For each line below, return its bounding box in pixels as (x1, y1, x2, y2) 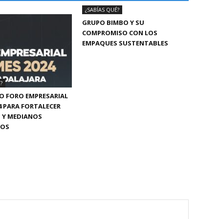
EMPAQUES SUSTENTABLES (82, 39, 168, 48)
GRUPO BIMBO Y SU (82, 18, 144, 27)
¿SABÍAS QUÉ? (85, 6, 119, 14)
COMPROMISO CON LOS (82, 28, 157, 38)
